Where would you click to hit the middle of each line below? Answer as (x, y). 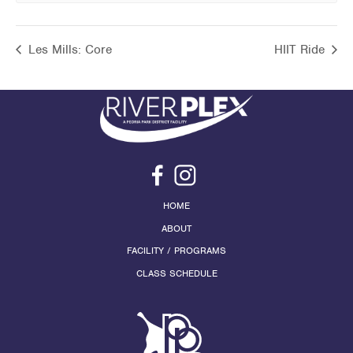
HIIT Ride (301, 49)
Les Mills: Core (68, 49)
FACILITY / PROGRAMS (176, 251)
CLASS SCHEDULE (176, 274)
